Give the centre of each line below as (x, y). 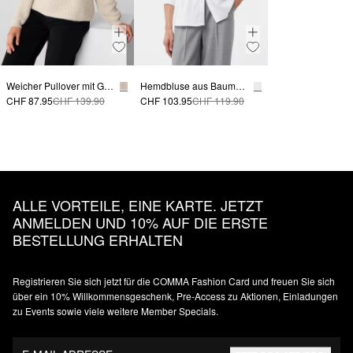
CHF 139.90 (79, 101)
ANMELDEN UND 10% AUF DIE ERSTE (140, 223)
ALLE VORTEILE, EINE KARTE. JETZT (138, 205)
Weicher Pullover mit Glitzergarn (109, 86)
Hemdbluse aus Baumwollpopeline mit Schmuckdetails (240, 86)
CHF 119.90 (218, 101)
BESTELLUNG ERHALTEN (98, 240)
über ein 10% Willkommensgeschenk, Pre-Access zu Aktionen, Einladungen (175, 296)
